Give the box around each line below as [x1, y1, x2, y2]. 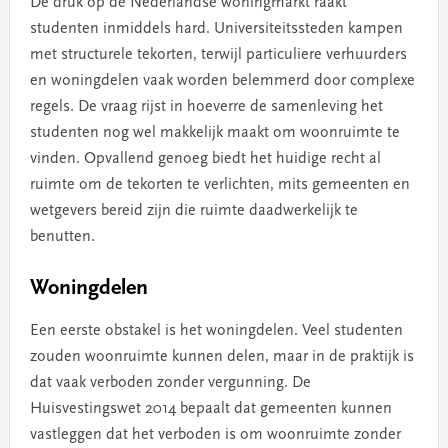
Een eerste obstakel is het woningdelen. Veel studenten [29, 323, 403, 340]
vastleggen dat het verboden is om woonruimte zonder [29, 427, 401, 444]
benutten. [29, 229, 95, 246]
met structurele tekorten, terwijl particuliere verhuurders [29, 47, 407, 64]
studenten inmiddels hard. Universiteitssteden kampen [29, 21, 403, 38]
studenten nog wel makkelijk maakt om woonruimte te [29, 125, 400, 142]
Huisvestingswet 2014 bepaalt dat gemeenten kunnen [29, 401, 392, 418]
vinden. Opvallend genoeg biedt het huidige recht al [29, 151, 381, 168]
